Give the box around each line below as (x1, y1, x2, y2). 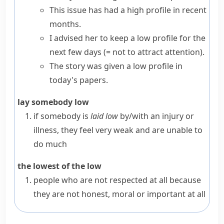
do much (33, 138, 67, 149)
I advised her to (49, 32, 110, 43)
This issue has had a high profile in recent (49, 4, 206, 15)
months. (49, 18, 81, 29)
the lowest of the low (17, 160, 101, 171)
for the (177, 32, 205, 43)
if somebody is (33, 110, 90, 121)
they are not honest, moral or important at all (33, 188, 205, 199)
